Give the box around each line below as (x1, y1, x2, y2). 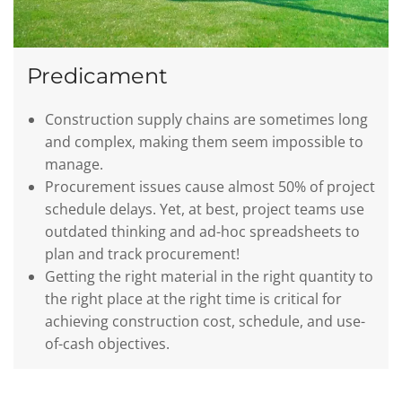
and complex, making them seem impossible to (45, 131, 363, 152)
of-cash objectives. (45, 333, 170, 354)
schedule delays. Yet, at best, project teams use (45, 198, 364, 219)
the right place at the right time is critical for (45, 288, 342, 309)
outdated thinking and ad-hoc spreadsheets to (45, 221, 360, 241)
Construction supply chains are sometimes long (45, 109, 368, 129)
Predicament (27, 62, 168, 89)
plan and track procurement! (45, 243, 240, 264)
